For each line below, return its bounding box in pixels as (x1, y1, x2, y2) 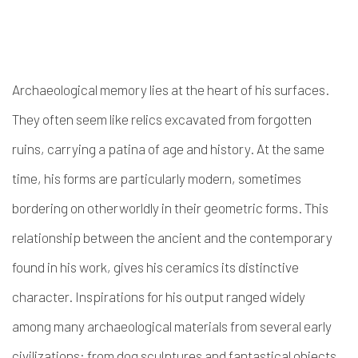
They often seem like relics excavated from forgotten (12, 111, 312, 127)
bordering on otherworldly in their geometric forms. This (12, 200, 328, 216)
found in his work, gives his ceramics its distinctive (12, 259, 299, 275)
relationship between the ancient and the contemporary (12, 229, 332, 245)
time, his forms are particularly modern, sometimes (12, 170, 301, 186)
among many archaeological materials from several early (12, 318, 332, 334)
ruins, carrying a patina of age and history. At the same (12, 141, 324, 157)
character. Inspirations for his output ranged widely (12, 288, 305, 304)
